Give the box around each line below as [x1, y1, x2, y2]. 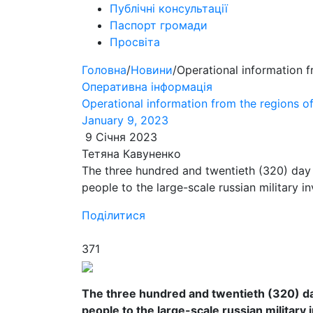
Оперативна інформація [82, 80, 212, 94]
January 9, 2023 [82, 113, 168, 127]
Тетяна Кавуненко [82, 147, 181, 161]
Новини [131, 63, 173, 77]
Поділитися [82, 208, 145, 222]
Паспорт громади [110, 18, 208, 32]
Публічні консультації [110, 1, 228, 15]
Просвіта [110, 35, 160, 49]
